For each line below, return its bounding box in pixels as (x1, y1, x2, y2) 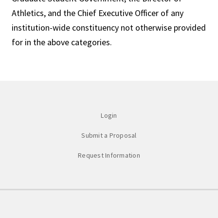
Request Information (78, 151, 140, 160)
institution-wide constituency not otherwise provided (12, 22, 206, 33)
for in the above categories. (12, 36, 112, 48)
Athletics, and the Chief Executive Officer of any (12, 7, 183, 18)
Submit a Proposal (81, 131, 137, 140)
